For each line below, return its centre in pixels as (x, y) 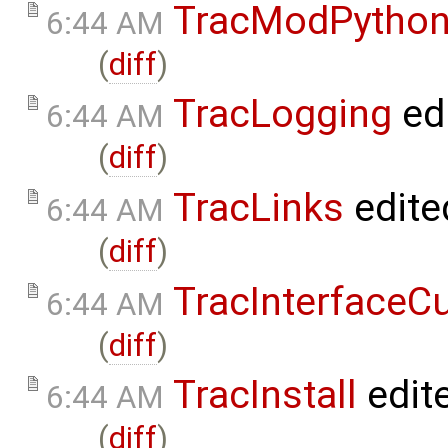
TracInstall (265, 395)
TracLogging (282, 114)
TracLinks (258, 207)
